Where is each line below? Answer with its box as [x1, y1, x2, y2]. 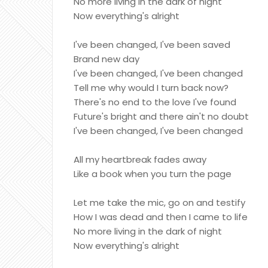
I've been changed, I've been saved [74, 38, 230, 51]
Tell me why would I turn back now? [74, 81, 229, 94]
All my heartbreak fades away [74, 153, 206, 166]
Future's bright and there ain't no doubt [74, 110, 249, 123]
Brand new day [74, 53, 139, 65]
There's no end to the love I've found [74, 96, 236, 108]
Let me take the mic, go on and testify [74, 196, 245, 209]
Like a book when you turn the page [74, 167, 232, 180]
